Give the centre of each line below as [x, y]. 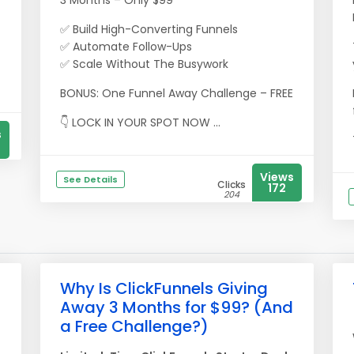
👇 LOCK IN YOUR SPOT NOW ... [140, 122]
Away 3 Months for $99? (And [177, 307]
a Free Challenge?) [134, 326]
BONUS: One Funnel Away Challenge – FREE [177, 93]
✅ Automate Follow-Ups [126, 47]
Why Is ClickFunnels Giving [164, 288]
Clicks [232, 185]
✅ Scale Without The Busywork [144, 64]
